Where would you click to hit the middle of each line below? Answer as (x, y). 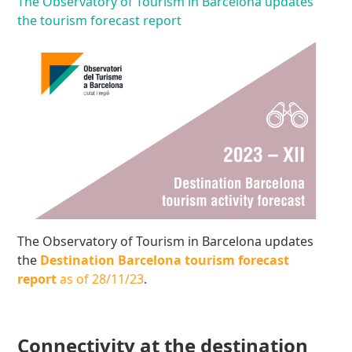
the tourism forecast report (100, 21)
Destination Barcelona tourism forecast (165, 260)
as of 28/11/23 (102, 279)
